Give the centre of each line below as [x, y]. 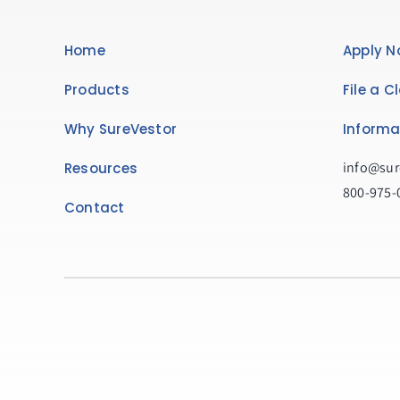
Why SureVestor [121, 129]
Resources [100, 168]
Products [96, 90]
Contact [94, 208]
